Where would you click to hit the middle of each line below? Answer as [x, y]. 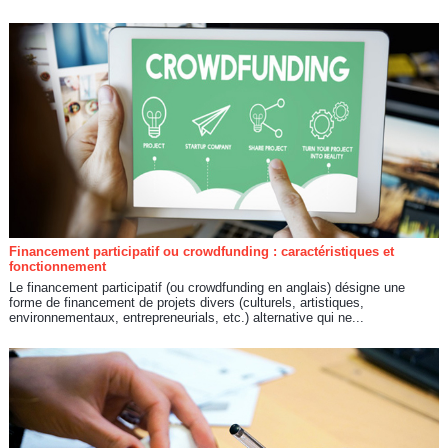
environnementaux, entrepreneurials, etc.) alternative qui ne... [186, 317]
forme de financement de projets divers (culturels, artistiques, [186, 302]
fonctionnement [57, 266]
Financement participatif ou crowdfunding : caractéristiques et [201, 251]
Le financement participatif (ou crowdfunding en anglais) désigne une [206, 287]
